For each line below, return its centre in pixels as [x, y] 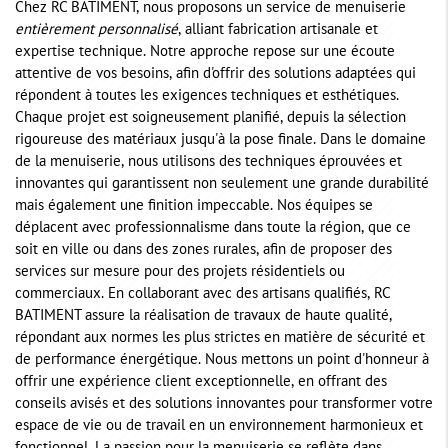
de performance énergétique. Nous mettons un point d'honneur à [222, 361]
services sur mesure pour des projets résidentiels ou [180, 273]
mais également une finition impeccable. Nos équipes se [194, 207]
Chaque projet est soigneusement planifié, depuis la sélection [210, 119]
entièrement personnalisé [96, 31]
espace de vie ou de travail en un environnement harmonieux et [219, 427]
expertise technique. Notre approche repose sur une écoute [205, 53]
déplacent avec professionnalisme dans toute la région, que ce [213, 229]
